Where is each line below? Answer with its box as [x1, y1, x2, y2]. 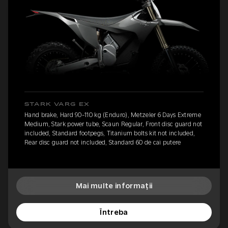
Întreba [100, 208, 128, 216]
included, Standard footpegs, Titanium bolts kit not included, [24, 129, 195, 137]
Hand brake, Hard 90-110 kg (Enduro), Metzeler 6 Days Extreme [24, 111, 201, 119]
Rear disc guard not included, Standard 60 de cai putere [24, 138, 181, 146]
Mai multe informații [75, 181, 153, 190]
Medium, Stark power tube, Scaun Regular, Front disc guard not [24, 120, 203, 128]
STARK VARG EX [24, 101, 90, 107]
